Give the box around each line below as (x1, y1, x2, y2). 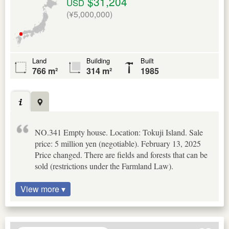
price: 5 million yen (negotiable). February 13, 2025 (35, 138, 201, 149)
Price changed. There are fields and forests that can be (35, 149, 208, 160)
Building (86, 56, 110, 66)
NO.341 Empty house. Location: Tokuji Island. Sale (35, 126, 203, 138)
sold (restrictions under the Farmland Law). (35, 160, 173, 171)
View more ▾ (20, 182, 65, 195)
